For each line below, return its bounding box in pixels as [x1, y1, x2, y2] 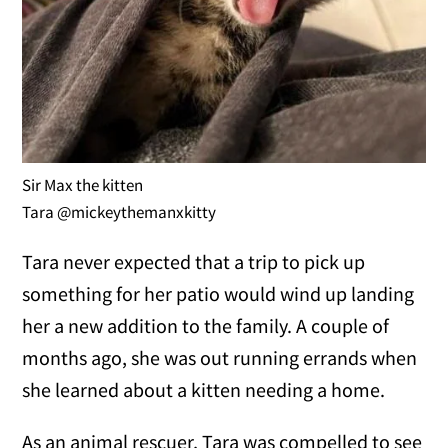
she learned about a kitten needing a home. [22, 377, 386, 403]
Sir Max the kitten [22, 174, 144, 197]
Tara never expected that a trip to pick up [22, 249, 366, 275]
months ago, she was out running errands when [22, 345, 418, 371]
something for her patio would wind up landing [22, 281, 415, 307]
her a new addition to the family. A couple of [22, 313, 390, 339]
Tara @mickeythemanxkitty [22, 201, 217, 224]
